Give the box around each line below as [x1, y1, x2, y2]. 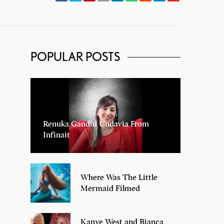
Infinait [43, 130, 70, 140]
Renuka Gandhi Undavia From [43, 119, 149, 129]
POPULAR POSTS [30, 49, 120, 64]
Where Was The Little [80, 172, 157, 183]
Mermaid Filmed [80, 183, 140, 194]
